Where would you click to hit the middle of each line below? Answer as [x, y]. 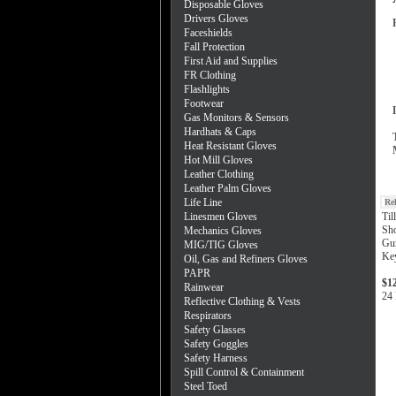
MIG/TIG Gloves [221, 245]
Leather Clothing [219, 174]
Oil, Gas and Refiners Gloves [246, 259]
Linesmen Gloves [221, 217]
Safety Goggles [216, 344]
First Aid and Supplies [231, 61]
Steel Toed [206, 386]
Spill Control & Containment [244, 372]
